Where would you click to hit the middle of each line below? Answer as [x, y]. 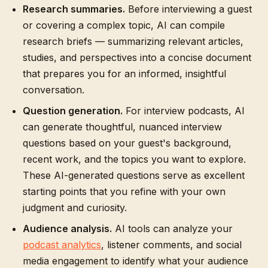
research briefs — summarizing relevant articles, [133, 41]
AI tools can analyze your [172, 229]
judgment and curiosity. [75, 208]
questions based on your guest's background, [127, 143]
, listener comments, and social [171, 245]
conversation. [54, 90]
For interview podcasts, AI [184, 111]
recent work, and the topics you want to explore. [134, 159]
